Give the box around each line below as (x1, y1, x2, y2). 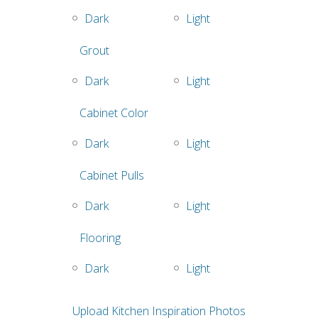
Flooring (79, 230, 121, 246)
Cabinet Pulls (79, 168, 144, 184)
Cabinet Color (79, 105, 148, 121)
